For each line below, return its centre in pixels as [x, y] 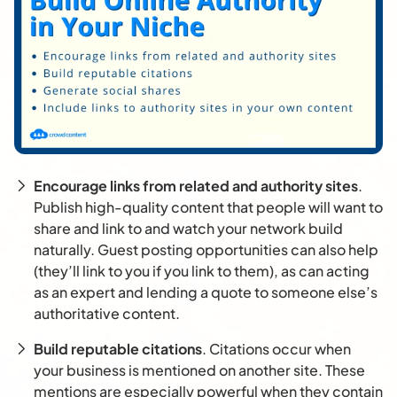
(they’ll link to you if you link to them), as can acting [202, 271]
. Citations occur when [276, 349]
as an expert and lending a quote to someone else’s [206, 292]
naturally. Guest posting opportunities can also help [206, 250]
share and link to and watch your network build [188, 229]
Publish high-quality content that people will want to [208, 207]
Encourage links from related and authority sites [196, 186]
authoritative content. [107, 314]
